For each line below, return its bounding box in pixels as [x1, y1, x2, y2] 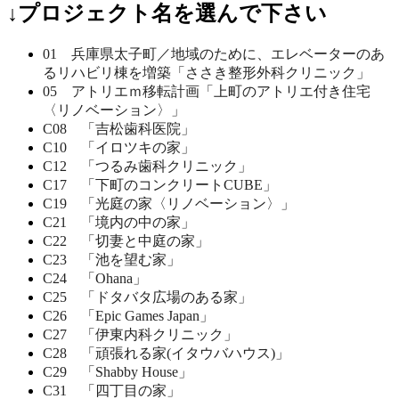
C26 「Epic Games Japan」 [43, 307, 214, 323]
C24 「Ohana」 [43, 270, 147, 286]
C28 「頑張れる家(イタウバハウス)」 [43, 345, 289, 361]
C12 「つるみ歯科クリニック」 [43, 158, 252, 174]
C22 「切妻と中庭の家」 [43, 232, 209, 248]
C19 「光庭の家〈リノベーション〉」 [43, 195, 295, 211]
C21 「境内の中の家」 [43, 214, 195, 230]
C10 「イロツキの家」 [43, 139, 195, 155]
